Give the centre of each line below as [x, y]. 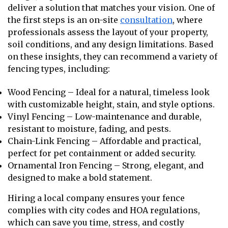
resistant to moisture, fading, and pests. [89, 129]
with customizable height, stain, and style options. [111, 104]
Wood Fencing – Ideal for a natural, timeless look [109, 92]
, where [188, 20]
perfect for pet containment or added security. [102, 153]
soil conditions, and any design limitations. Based [110, 45]
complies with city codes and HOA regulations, [104, 210]
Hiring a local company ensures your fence [96, 198]
